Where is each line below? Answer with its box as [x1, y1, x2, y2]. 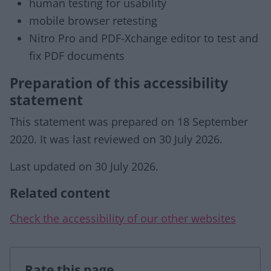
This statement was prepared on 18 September [10, 114, 248, 129]
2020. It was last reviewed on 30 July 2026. [10, 132, 223, 146]
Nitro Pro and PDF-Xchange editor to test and [29, 31, 258, 45]
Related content [10, 184, 110, 201]
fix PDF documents [29, 48, 125, 63]
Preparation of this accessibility [10, 73, 228, 93]
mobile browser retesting [29, 13, 157, 28]
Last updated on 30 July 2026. [10, 159, 158, 174]
